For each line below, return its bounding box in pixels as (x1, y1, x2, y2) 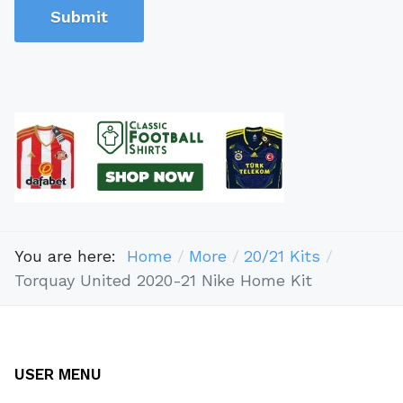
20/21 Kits (243, 246, 320, 266)
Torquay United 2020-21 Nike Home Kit (14, 271, 312, 291)
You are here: (14, 246, 127, 266)
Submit (50, 7, 108, 27)
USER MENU (14, 364, 102, 383)
